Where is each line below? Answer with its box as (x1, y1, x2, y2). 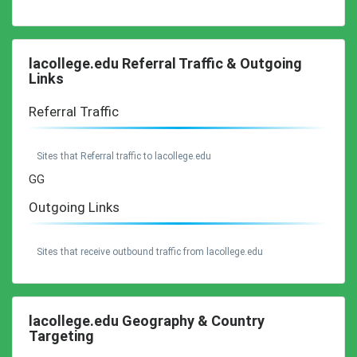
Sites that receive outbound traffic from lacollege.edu (37, 246, 263, 257)
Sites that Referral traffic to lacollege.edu (37, 151, 211, 162)
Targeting (29, 328, 94, 344)
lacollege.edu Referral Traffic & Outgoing (29, 55, 302, 72)
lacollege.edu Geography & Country (29, 312, 265, 329)
